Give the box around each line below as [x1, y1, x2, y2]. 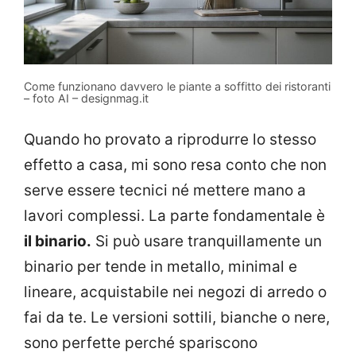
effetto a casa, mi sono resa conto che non [24, 155, 327, 174]
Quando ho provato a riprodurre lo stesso [24, 130, 316, 149]
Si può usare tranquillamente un [91, 231, 322, 250]
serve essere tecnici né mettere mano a [24, 180, 306, 199]
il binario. [24, 231, 91, 250]
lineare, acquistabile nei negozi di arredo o [24, 282, 327, 301]
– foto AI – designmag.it [24, 91, 149, 106]
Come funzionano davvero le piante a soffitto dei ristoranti [24, 79, 331, 94]
